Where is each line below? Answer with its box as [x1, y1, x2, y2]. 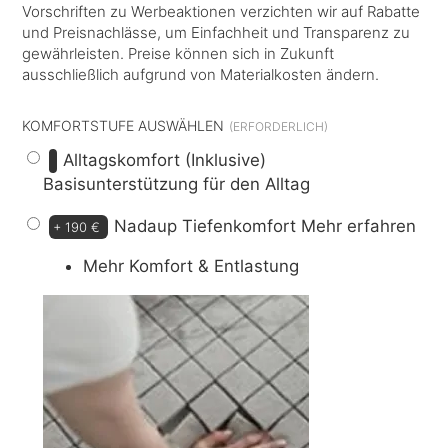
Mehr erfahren [301, 215, 417, 236]
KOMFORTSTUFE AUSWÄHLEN [22, 116, 225, 134]
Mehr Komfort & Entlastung [83, 256, 300, 277]
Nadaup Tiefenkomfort [114, 215, 302, 236]
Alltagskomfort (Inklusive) [63, 149, 267, 170]
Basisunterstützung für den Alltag [43, 173, 311, 194]
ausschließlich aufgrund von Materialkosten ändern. [22, 64, 380, 84]
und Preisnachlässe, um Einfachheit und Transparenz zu [22, 22, 411, 42]
